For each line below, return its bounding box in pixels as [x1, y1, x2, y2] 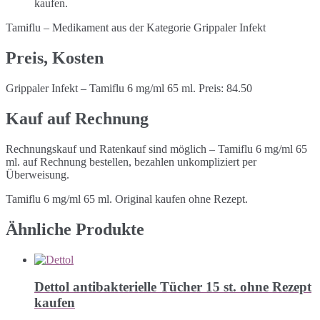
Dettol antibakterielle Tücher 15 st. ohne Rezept [34, 279, 311, 295]
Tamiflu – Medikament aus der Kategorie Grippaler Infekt [6, 21, 266, 34]
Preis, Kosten [6, 49, 104, 68]
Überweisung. [6, 168, 69, 181]
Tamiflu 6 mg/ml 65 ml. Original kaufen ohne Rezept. [6, 192, 248, 205]
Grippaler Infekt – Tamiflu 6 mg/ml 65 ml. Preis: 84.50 [6, 82, 252, 95]
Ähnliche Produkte [6, 219, 144, 239]
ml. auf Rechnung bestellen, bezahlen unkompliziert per [6, 155, 256, 168]
